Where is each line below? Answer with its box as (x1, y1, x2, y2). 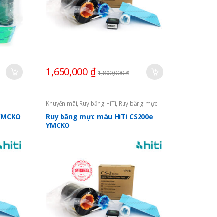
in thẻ (46, 105, 61, 113)
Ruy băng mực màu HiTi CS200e (46, 112, 154, 122)
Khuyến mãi (46, 99, 77, 108)
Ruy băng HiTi (79, 99, 116, 108)
